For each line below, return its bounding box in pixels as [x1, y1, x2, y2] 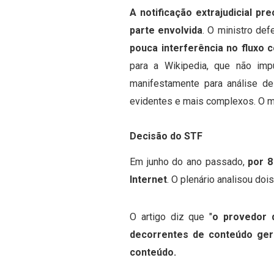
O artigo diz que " [130, 211, 213, 223]
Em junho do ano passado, [130, 156, 248, 168]
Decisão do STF [130, 130, 202, 142]
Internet [130, 174, 167, 185]
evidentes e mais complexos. [130, 95, 258, 107]
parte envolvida [130, 24, 203, 36]
